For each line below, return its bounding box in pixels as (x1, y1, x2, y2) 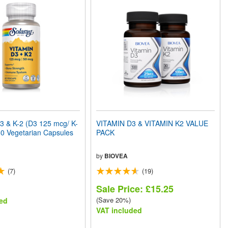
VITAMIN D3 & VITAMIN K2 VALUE (96, 118, 209, 128)
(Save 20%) (96, 194, 131, 205)
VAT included (96, 205, 142, 215)
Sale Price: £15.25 (96, 182, 174, 195)
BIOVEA (104, 151, 128, 160)
